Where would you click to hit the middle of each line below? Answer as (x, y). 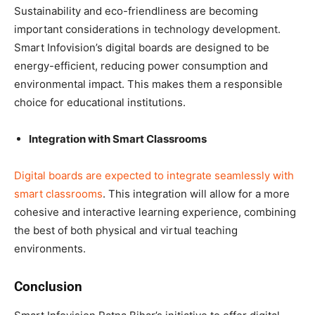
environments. (50, 248)
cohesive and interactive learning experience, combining (155, 212)
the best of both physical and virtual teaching (126, 230)
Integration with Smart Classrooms (118, 139)
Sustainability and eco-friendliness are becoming (136, 11)
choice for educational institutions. (100, 102)
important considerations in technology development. (147, 29)
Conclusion (48, 286)
